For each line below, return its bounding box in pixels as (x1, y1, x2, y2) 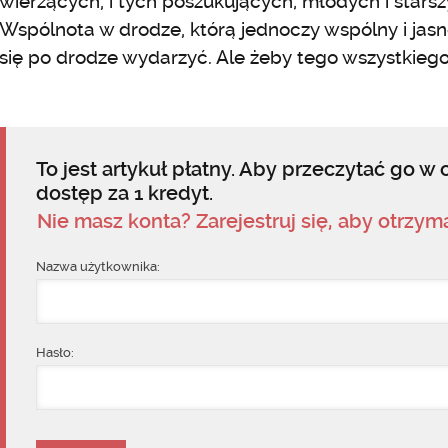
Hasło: (35, 345, 74, 360)
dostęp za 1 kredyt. (35, 181, 213, 205)
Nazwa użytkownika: (35, 259, 160, 274)
